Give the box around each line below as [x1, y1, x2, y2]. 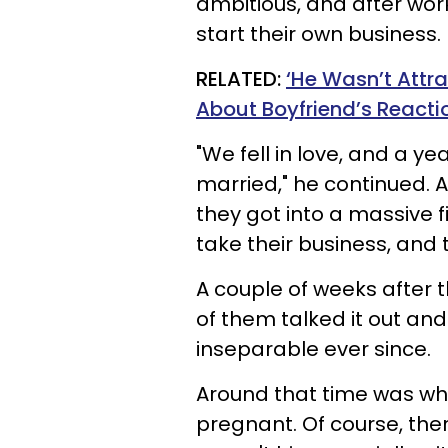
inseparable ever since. [196, 335, 431, 363]
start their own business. [196, 20, 446, 48]
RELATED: [196, 65, 281, 93]
